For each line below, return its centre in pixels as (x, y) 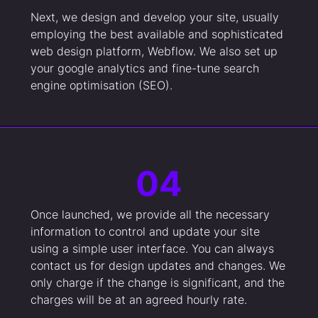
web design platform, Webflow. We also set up (154, 51)
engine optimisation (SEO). (101, 86)
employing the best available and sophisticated (157, 34)
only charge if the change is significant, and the (157, 282)
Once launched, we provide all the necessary (150, 214)
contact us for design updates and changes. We (158, 265)
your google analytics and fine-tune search (144, 68)
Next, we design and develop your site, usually (154, 17)
